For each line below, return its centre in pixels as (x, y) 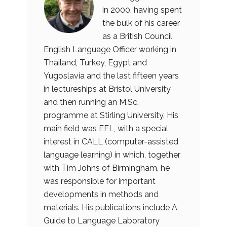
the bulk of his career (141, 23)
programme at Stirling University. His (111, 115)
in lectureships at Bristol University (107, 89)
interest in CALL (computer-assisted (111, 141)
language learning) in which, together (112, 155)
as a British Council (137, 36)
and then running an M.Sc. (91, 102)
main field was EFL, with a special (106, 128)
